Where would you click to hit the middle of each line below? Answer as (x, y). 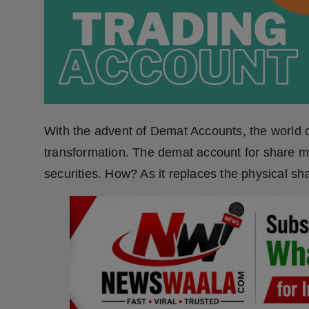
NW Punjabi (40, 79)
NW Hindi (35, 46)
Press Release (46, 12)
